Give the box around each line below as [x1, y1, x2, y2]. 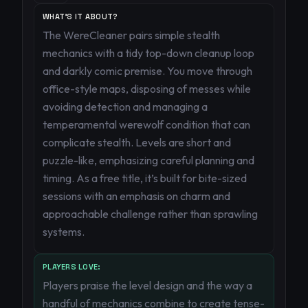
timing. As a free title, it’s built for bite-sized [43, 171, 247, 185]
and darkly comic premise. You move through [43, 64, 252, 78]
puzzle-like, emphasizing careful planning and [43, 153, 254, 167]
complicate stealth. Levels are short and [43, 135, 231, 149]
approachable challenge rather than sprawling [43, 207, 258, 221]
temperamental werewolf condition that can [43, 118, 250, 131]
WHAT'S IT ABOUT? [43, 12, 118, 21]
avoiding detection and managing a [43, 100, 208, 113]
